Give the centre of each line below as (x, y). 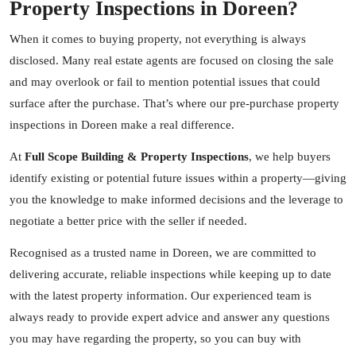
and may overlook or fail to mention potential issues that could (165, 82)
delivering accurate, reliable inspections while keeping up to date (170, 274)
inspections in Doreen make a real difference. (122, 125)
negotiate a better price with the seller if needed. (128, 221)
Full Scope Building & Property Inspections (137, 157)
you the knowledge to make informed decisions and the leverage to (176, 199)
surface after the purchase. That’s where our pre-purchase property (174, 103)
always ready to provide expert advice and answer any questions (170, 317)
